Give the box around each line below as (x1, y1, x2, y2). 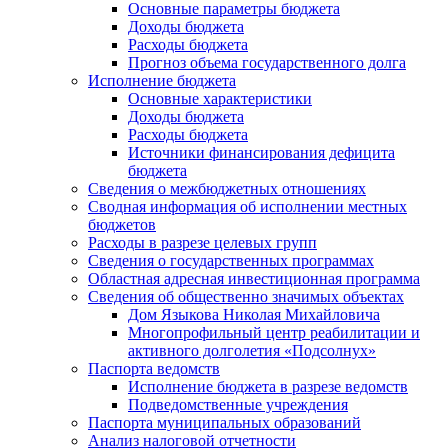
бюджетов (88, 215, 156, 233)
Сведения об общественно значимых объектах (88, 287, 404, 305)
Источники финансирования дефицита (128, 143, 395, 161)
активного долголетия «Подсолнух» (128, 341, 376, 359)
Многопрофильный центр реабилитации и (128, 323, 420, 341)
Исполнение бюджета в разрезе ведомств (128, 377, 408, 395)
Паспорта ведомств (88, 359, 220, 377)
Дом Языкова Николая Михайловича (128, 305, 380, 323)
